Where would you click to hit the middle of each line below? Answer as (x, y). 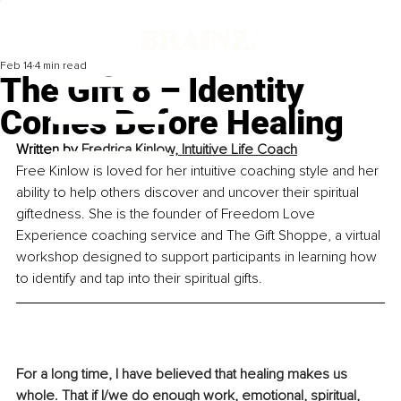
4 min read (61, 66)
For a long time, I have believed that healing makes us (183, 375)
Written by (49, 150)
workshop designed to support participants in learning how (198, 257)
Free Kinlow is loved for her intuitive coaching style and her (199, 171)
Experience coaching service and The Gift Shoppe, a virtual (200, 236)
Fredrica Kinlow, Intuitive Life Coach (189, 150)
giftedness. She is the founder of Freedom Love (167, 214)
